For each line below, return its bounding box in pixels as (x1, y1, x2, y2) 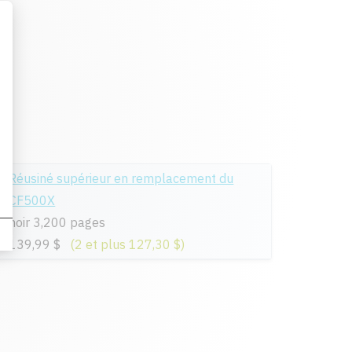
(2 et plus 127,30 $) (70, 236, 185, 252)
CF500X (9, 192, 56, 208)
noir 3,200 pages (9, 214, 106, 230)
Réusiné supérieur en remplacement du (9, 170, 234, 186)
